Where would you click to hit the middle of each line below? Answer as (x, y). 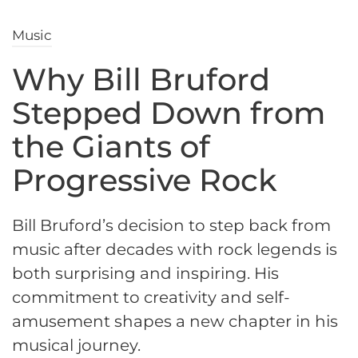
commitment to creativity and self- (151, 298)
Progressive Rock (145, 181)
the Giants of (111, 147)
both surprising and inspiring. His (145, 274)
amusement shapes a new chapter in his (175, 322)
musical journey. (76, 346)
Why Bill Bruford (141, 80)
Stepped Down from (169, 113)
